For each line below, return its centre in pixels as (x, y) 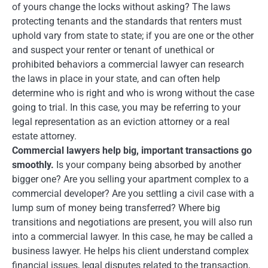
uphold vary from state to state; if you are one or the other (133, 35)
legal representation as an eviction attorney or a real (121, 121)
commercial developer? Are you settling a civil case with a (133, 193)
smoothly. (34, 165)
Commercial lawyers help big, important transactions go (132, 150)
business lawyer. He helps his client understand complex (130, 251)
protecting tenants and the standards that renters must (127, 21)
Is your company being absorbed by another (149, 165)
